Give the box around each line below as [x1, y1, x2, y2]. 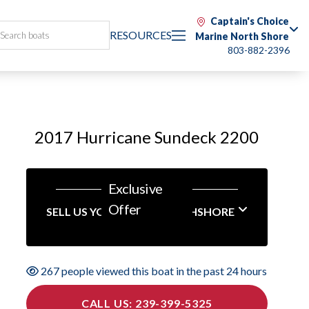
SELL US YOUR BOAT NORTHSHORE [46, 205, 235, 218]
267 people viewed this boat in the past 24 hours [39, 264, 268, 277]
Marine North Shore [195, 30, 289, 42]
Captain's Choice [210, 15, 289, 27]
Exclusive [108, 180, 163, 197]
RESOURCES [110, 28, 172, 41]
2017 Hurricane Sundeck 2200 [34, 127, 259, 147]
